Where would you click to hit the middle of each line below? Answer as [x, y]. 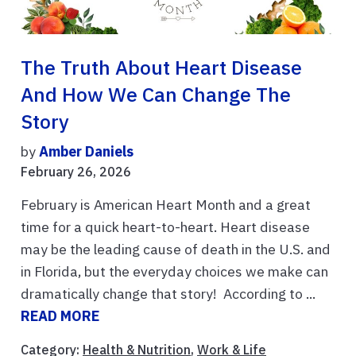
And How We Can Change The [156, 95]
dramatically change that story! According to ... [168, 294]
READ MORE [60, 316]
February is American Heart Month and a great [166, 205]
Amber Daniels [86, 152]
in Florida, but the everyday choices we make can [174, 272]
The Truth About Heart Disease [161, 68]
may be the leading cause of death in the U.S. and [176, 250]
